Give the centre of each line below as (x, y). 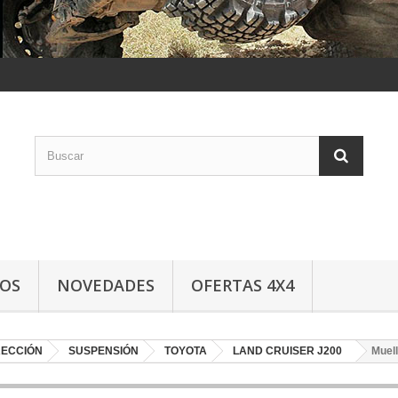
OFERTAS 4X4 (243, 285)
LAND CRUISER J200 (287, 351)
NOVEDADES (106, 285)
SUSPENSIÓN (103, 351)
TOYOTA (186, 351)
